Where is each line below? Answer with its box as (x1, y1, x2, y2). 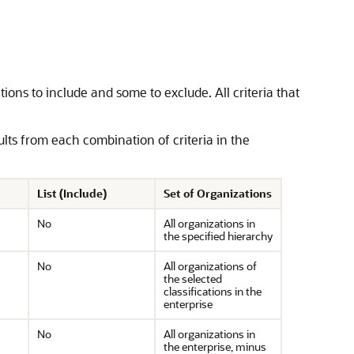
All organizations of (164, 258, 257, 273)
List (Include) (37, 186, 107, 201)
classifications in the (164, 284, 262, 299)
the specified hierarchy (164, 228, 273, 243)
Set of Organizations (164, 186, 272, 201)
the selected (164, 271, 222, 286)
